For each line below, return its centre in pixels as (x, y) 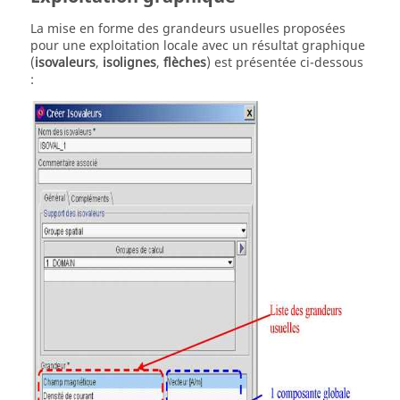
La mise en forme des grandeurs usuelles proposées (188, 29)
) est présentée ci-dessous (285, 62)
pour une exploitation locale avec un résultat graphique (198, 46)
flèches (185, 62)
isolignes (129, 62)
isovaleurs (65, 62)
